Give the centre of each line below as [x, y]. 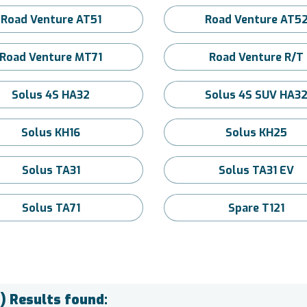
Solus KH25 [256, 133]
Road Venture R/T [256, 57]
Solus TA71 [51, 208]
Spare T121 [256, 208]
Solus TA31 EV [256, 170]
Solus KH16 [51, 133]
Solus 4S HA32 [51, 95]
